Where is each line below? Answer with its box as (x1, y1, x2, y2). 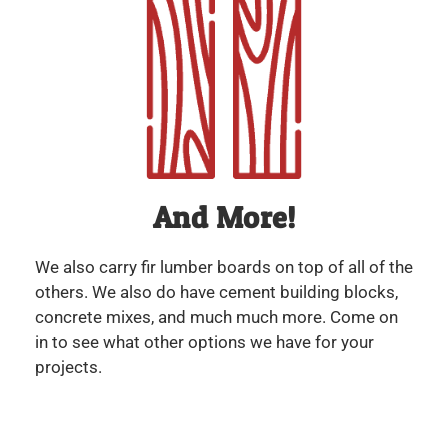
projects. (35, 356, 106, 377)
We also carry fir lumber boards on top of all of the (35, 256, 413, 277)
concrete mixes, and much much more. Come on (35, 306, 398, 327)
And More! (152, 198, 296, 235)
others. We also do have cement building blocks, (35, 281, 398, 302)
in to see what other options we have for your (35, 331, 374, 352)
